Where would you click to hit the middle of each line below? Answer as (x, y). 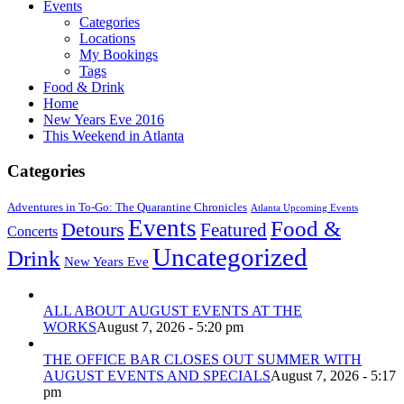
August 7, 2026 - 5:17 (333, 375)
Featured (234, 230)
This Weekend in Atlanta (114, 136)
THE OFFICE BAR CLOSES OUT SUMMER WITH (202, 359)
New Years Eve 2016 (104, 120)
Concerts (32, 231)
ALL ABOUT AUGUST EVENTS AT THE (173, 310)
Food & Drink (84, 87)
